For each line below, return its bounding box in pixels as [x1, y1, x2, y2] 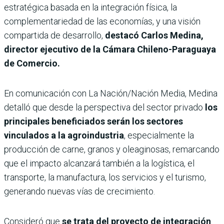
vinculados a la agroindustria [4, 129, 124, 140]
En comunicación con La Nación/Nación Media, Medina [4, 87, 217, 98]
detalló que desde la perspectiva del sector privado [4, 101, 203, 112]
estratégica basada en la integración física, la [4, 1, 177, 12]
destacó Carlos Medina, [105, 29, 203, 40]
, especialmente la [124, 129, 194, 140]
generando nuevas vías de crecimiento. [4, 185, 155, 196]
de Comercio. [4, 57, 60, 68]
